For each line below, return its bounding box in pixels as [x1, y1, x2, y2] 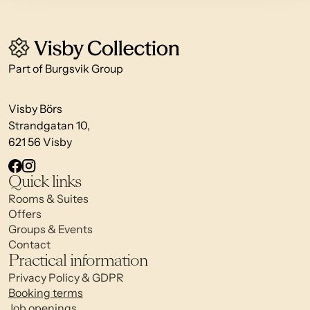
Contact [8, 237, 51, 252]
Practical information [8, 250, 147, 273]
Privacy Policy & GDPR [8, 271, 124, 285]
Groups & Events [8, 222, 93, 237]
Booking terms [8, 286, 83, 300]
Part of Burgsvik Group [8, 62, 123, 76]
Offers [8, 207, 42, 221]
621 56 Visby [8, 135, 72, 149]
